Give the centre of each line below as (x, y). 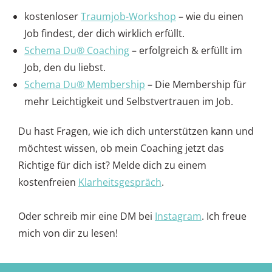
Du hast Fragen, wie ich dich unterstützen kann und (136, 131)
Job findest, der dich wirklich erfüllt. (104, 34)
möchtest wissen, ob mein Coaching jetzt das (121, 148)
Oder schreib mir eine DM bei (87, 216)
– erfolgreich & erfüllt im (186, 51)
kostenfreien (48, 182)
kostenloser (53, 17)
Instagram (178, 216)
